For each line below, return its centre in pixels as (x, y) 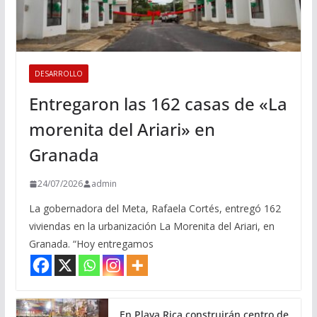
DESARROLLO (58, 74)
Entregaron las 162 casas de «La (158, 104)
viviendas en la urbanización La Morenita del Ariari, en (151, 226)
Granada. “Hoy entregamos (91, 244)
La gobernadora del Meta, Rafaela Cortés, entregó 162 (155, 209)
